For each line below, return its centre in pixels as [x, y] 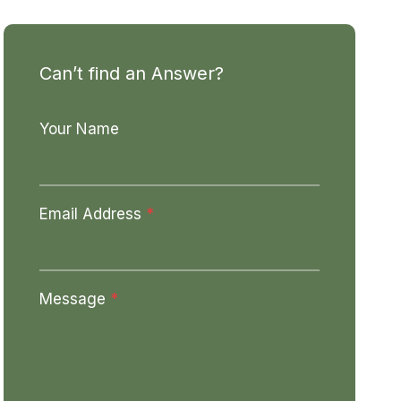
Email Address [91, 214]
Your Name [80, 129]
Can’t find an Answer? [132, 73]
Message [73, 299]
